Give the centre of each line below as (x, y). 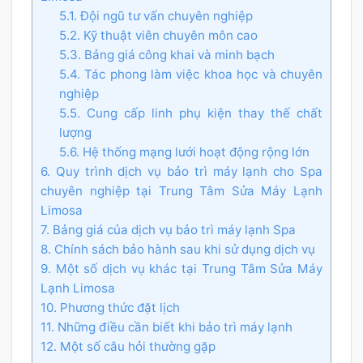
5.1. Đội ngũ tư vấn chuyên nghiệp (156, 15)
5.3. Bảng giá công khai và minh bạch (167, 54)
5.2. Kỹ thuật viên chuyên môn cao (158, 35)
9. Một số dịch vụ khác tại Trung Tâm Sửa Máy (181, 268)
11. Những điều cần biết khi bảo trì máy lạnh (167, 327)
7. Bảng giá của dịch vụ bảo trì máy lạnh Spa (168, 229)
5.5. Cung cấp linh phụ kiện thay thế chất (190, 113)
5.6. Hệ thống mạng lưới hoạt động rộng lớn (184, 152)
